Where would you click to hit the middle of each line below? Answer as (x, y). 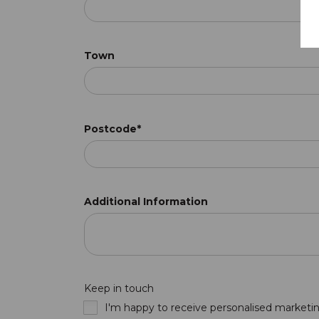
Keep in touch (119, 288)
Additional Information (146, 201)
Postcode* (113, 129)
